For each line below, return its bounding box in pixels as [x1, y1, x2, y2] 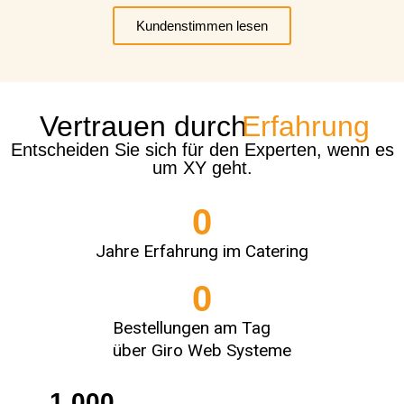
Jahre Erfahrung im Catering [96, 240, 308, 262]
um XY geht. [151, 157, 252, 178]
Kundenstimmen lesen [136, 17, 268, 33]
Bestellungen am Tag [113, 317, 271, 338]
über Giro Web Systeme [113, 339, 291, 361]
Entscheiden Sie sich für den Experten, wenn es [10, 139, 394, 160]
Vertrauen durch [39, 109, 247, 142]
